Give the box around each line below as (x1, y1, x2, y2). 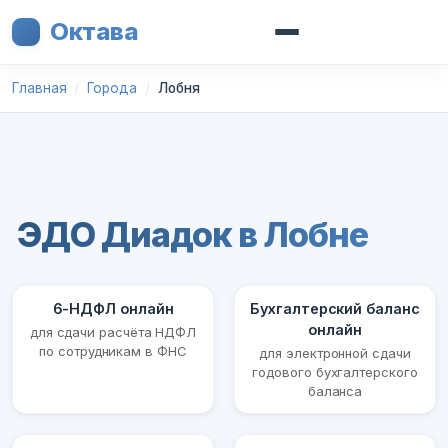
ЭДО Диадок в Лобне (17, 214, 368, 256)
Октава (50, 17, 139, 46)
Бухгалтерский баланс (250, 300, 420, 318)
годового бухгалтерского (252, 364, 418, 381)
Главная (12, 80, 67, 96)
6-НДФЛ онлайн (52, 300, 174, 318)
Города (87, 80, 137, 96)
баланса (307, 383, 363, 400)
